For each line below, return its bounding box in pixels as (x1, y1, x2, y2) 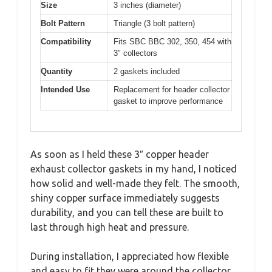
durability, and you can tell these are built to (30, 207, 223, 219)
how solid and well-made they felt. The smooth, (30, 178, 240, 189)
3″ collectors (114, 48, 157, 58)
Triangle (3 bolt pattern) (114, 18, 195, 28)
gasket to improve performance (114, 96, 223, 106)
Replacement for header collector (114, 84, 229, 94)
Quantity (41, 66, 72, 76)
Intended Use (41, 84, 90, 94)
